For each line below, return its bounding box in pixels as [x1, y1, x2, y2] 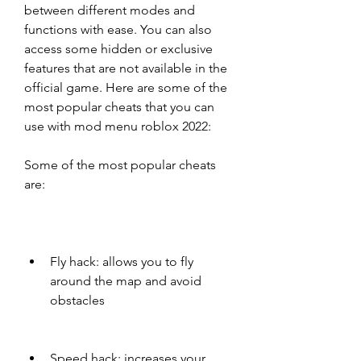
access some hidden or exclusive [24, 41, 213, 56]
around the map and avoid [50, 273, 201, 288]
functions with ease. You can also [24, 22, 212, 37]
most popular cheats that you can [24, 99, 214, 114]
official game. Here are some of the [24, 80, 227, 95]
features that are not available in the [24, 60, 227, 76]
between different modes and [24, 2, 195, 18]
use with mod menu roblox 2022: [24, 118, 211, 134]
